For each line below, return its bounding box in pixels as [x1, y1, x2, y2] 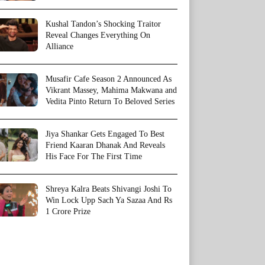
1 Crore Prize [46, 206, 91, 216]
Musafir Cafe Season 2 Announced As [46, 74, 172, 83]
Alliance [46, 41, 73, 51]
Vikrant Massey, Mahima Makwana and [46, 85, 177, 95]
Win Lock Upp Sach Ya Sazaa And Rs [46, 195, 172, 205]
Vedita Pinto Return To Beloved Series [46, 96, 174, 106]
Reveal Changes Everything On [46, 30, 150, 40]
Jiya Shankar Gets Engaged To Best [46, 129, 164, 138]
